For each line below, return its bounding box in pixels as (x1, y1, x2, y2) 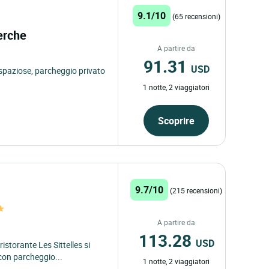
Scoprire (158, 113, 195, 127)
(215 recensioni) (170, 185, 223, 195)
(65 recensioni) (172, 11, 220, 21)
